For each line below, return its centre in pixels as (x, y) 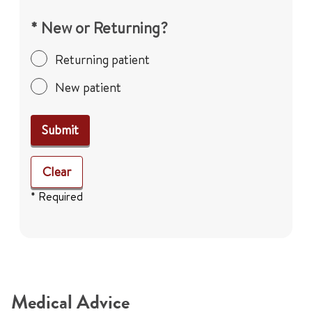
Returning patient (102, 60)
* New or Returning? (99, 28)
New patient (88, 87)
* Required (57, 196)
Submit (60, 130)
